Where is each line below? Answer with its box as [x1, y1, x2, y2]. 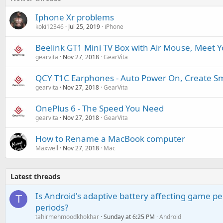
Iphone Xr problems [35, 11, 114, 23]
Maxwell [35, 144, 58, 152]
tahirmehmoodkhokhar [35, 213, 99, 221]
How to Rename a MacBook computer [35, 133, 185, 144]
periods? [35, 202, 68, 213]
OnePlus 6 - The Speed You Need [35, 103, 164, 114]
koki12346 [35, 22, 64, 31]
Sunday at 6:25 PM [104, 213, 155, 221]
